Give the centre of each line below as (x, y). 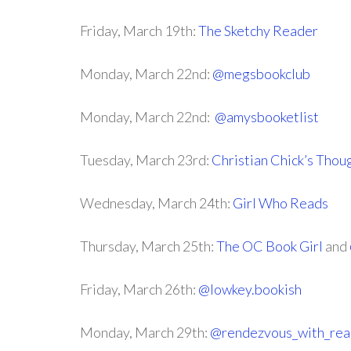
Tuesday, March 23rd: (146, 160)
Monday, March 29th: (145, 332)
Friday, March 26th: (139, 289)
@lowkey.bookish (250, 289)
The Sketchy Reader (258, 31)
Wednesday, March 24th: (156, 203)
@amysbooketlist (267, 117)
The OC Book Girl (270, 246)
